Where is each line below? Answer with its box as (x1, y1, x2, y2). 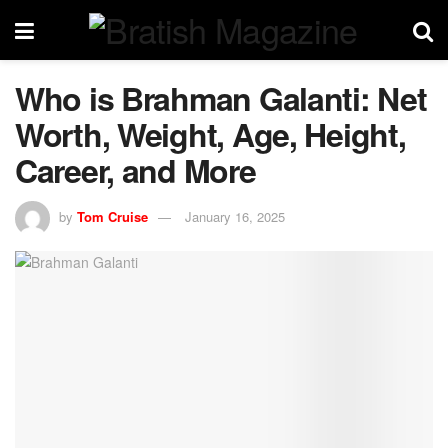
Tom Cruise (77, 206, 148, 226)
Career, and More (15, 147, 256, 193)
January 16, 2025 (185, 206, 285, 226)
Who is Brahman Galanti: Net (15, 75, 427, 121)
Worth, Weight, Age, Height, (15, 111, 406, 157)
